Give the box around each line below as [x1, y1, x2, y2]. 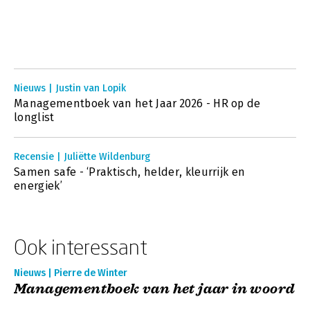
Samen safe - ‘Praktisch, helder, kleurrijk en [14, 165, 246, 179]
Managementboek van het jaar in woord [14, 280, 295, 298]
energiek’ [14, 179, 62, 192]
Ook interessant [14, 235, 147, 259]
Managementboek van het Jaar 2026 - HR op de [14, 97, 261, 110]
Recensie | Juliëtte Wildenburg [14, 151, 150, 163]
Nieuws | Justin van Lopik [14, 82, 126, 94]
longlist [14, 111, 55, 124]
